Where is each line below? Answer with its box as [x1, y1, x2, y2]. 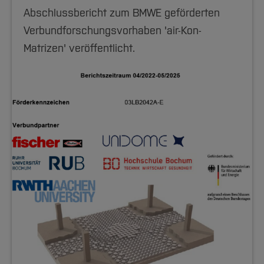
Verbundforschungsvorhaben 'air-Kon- [24, 24, 202, 37]
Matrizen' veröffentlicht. [24, 42, 135, 55]
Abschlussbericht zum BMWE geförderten [24, 6, 220, 19]
